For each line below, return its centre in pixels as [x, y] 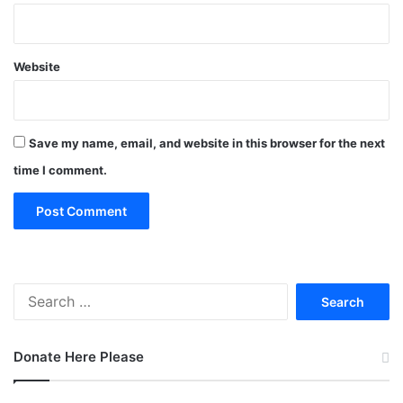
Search [307, 291]
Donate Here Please [79, 356]
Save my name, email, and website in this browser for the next [207, 143]
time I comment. [60, 170]
